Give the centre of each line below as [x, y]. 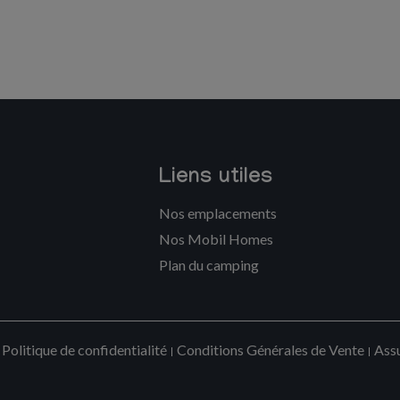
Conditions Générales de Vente [271, 350]
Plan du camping [209, 265]
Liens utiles [217, 179]
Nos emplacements [218, 213]
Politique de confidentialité [84, 350]
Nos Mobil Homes [217, 239]
